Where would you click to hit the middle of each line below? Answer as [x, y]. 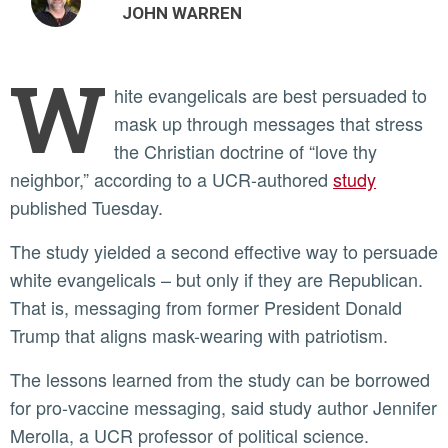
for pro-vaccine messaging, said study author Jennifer [223, 406]
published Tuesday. [86, 206]
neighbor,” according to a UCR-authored [171, 178]
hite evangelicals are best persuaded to [270, 94]
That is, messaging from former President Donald [206, 306]
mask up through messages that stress [268, 122]
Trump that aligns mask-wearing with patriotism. [199, 334]
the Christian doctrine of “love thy [245, 150]
